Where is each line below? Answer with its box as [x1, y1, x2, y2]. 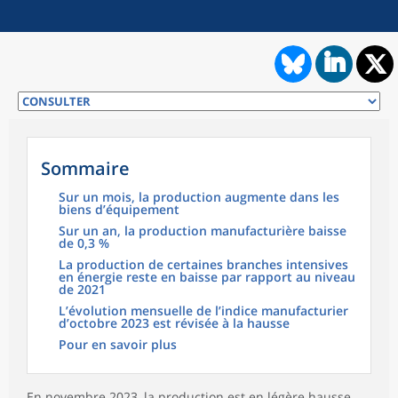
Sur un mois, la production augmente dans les [59, 188, 339, 206]
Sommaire [41, 156, 130, 181]
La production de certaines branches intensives [59, 256, 348, 274]
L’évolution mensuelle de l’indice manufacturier [59, 302, 348, 320]
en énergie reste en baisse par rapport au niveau [59, 268, 355, 286]
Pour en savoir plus [59, 336, 177, 354]
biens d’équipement [59, 201, 179, 219]
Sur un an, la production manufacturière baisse [59, 222, 346, 240]
